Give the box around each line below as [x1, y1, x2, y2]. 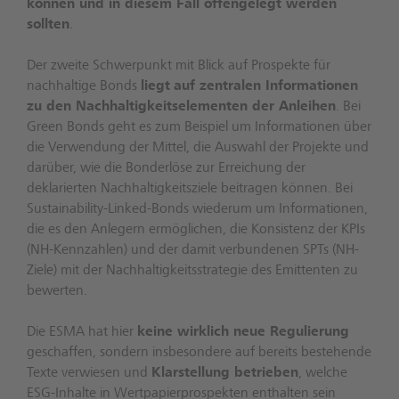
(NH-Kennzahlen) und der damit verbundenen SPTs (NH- [27, 243, 359, 257]
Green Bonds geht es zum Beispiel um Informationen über [27, 120, 371, 134]
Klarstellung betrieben [151, 366, 298, 380]
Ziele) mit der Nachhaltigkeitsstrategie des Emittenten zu [27, 264, 358, 278]
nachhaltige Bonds [27, 79, 141, 94]
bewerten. [27, 284, 87, 298]
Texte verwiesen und [27, 366, 151, 380]
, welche [298, 366, 347, 380]
